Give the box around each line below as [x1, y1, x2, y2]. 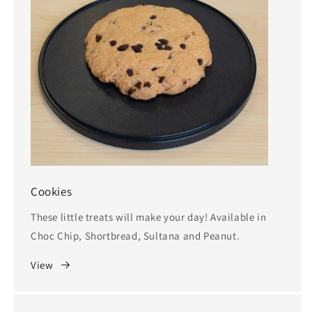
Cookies [31, 183, 72, 199]
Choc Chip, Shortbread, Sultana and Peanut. [31, 228, 240, 242]
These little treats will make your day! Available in [31, 210, 267, 224]
